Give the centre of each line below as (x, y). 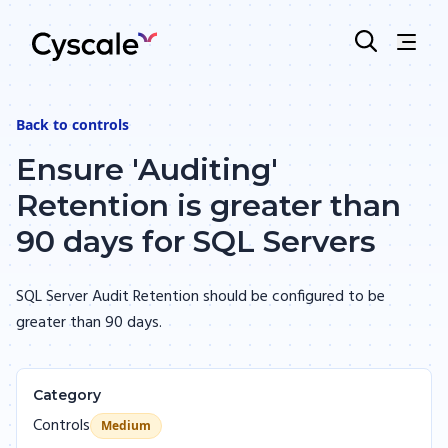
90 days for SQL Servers (196, 241)
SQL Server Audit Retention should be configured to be (200, 297)
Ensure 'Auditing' (147, 169)
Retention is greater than (208, 205)
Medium (126, 425)
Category (67, 395)
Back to (44, 124)
